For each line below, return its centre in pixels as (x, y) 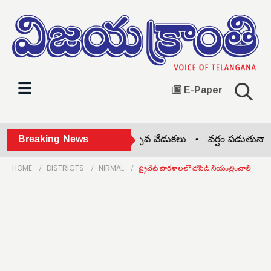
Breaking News (53, 140)
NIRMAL (111, 168)
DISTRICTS (65, 168)
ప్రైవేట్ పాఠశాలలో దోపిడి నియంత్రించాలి (195, 168)
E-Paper (202, 89)
